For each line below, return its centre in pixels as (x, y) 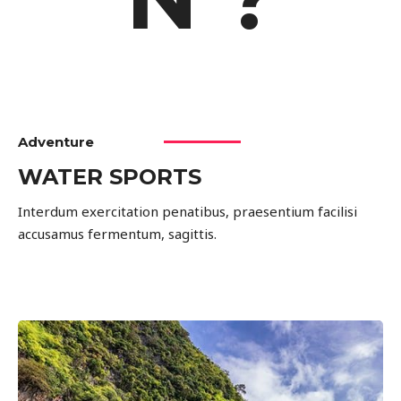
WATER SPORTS (110, 177)
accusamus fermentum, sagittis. (117, 234)
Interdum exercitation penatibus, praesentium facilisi (188, 212)
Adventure (56, 142)
